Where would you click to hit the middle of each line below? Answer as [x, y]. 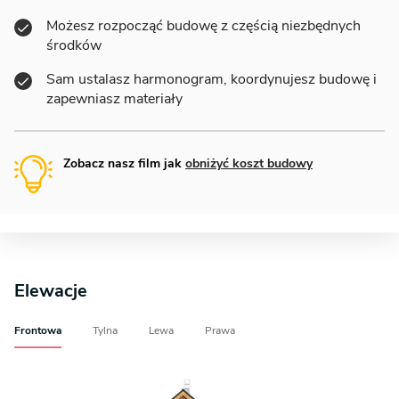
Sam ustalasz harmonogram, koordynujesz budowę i [212, 79]
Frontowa [38, 330]
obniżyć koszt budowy [249, 163]
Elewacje [51, 290]
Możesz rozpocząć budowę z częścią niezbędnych [204, 25]
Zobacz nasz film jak [124, 163]
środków [74, 45]
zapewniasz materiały [114, 98]
